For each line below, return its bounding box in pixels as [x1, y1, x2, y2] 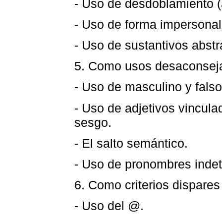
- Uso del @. [74, 199, 144, 213]
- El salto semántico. [74, 136, 188, 150]
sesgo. [74, 115, 111, 129]
